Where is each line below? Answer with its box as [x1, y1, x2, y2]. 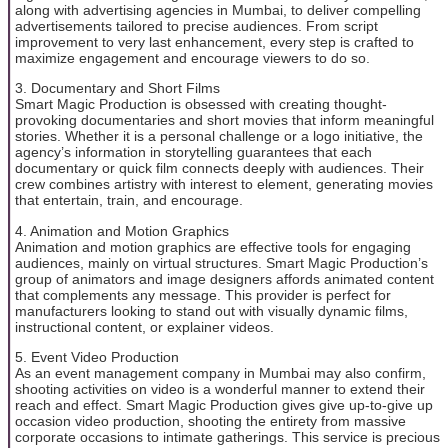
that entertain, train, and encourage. [15, 192, 243, 209]
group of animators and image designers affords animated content [15, 270, 434, 287]
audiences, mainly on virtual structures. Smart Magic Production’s [15, 254, 428, 271]
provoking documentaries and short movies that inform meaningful [15, 112, 434, 129]
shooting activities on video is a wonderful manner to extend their [15, 381, 425, 398]
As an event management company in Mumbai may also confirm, [15, 365, 426, 382]
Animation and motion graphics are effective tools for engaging [15, 238, 411, 255]
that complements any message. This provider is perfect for [15, 286, 391, 303]
